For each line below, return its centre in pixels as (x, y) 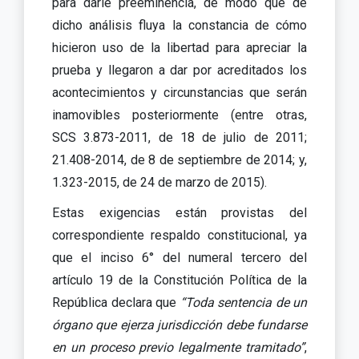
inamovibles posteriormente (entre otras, (179, 115)
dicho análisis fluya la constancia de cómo (179, 25)
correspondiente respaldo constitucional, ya (179, 235)
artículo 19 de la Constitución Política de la (179, 280)
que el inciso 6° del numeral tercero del (179, 257)
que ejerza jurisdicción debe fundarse (202, 325)
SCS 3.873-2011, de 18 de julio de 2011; (179, 137)
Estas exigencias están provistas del (179, 212)
